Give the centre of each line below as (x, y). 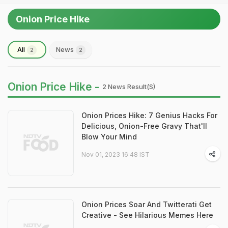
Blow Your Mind (109, 137)
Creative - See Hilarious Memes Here (147, 215)
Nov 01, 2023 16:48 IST (116, 154)
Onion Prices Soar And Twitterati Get (147, 204)
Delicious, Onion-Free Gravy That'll (144, 126)
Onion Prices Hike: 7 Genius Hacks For (149, 115)
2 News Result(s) (129, 87)
